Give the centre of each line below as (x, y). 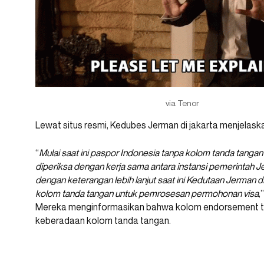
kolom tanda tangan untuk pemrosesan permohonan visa (147, 194)
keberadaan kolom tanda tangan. (103, 221)
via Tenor (182, 103)
